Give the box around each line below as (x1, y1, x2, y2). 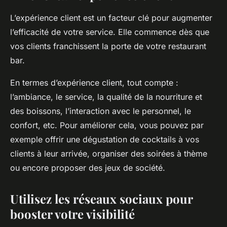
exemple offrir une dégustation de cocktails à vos (10, 134, 199, 145)
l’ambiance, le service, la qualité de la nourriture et (10, 92, 202, 102)
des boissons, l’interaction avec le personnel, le (10, 106, 191, 117)
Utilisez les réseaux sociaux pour (10, 191, 193, 207)
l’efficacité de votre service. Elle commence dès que (10, 27, 209, 37)
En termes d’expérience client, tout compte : (10, 78, 178, 88)
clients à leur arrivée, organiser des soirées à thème (10, 148, 207, 159)
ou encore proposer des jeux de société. (10, 163, 165, 173)
